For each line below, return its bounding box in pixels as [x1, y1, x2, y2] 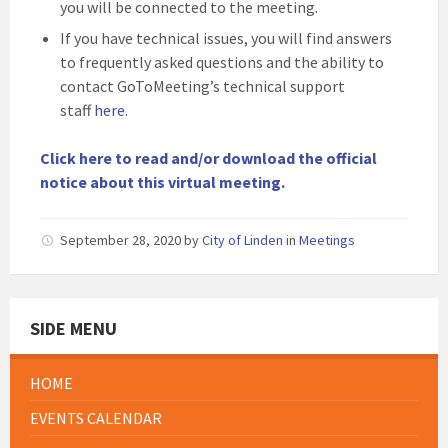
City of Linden [202, 231, 283, 249]
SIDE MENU [30, 317, 117, 340]
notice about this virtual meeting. [40, 172, 285, 192]
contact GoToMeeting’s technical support [60, 76, 345, 96]
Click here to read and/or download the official [40, 148, 377, 168]
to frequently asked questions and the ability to [60, 52, 384, 72]
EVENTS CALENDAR [30, 408, 162, 428]
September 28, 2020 [60, 231, 184, 249]
